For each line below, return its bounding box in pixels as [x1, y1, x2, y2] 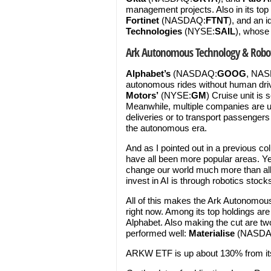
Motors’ [126, 90, 158, 100]
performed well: [126, 228, 189, 238]
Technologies [126, 26, 182, 36]
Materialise [189, 228, 237, 238]
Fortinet [126, 15, 159, 25]
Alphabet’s [126, 68, 173, 79]
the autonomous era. [126, 123, 207, 133]
